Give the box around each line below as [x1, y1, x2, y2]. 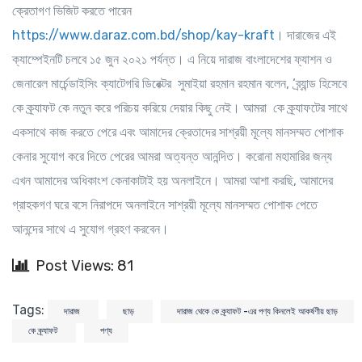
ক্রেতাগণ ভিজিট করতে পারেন [12, 2, 132, 19]
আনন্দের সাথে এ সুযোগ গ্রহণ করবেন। [12, 221, 169, 237]
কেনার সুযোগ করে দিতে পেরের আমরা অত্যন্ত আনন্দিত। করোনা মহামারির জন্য [12, 148, 332, 164]
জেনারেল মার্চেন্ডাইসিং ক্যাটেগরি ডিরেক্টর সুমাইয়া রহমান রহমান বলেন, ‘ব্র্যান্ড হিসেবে [12, 75, 347, 91]
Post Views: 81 [36, 256, 133, 275]
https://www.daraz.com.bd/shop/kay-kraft [12, 27, 275, 43]
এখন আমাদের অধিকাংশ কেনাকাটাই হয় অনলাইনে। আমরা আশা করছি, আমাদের [12, 172, 333, 188]
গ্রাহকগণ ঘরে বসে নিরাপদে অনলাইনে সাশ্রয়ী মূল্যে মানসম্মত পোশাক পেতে [12, 196, 318, 213]
